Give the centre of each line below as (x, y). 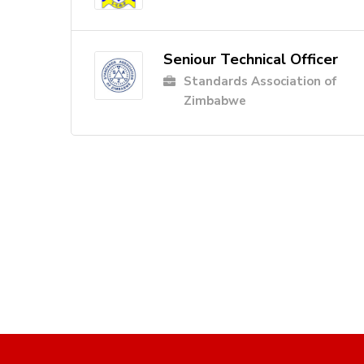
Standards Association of (260, 82)
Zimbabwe (215, 101)
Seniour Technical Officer (251, 60)
